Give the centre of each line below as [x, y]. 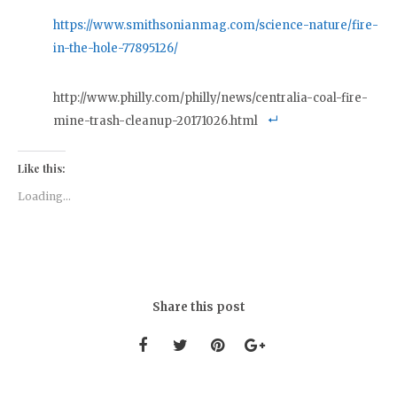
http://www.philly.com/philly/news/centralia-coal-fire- [210, 97]
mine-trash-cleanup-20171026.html [156, 121]
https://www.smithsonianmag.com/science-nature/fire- [216, 25]
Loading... [44, 196]
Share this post [198, 307]
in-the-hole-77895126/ [116, 48]
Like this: [42, 168]
